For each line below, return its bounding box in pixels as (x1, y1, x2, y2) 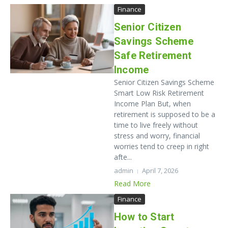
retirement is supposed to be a (114, 109, 215, 119)
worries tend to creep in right (114, 141, 209, 151)
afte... (114, 152, 132, 162)
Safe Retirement (114, 49, 191, 62)
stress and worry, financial (114, 131, 200, 140)
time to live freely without (114, 120, 198, 130)
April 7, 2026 (142, 166, 178, 175)
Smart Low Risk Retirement (114, 88, 204, 98)
